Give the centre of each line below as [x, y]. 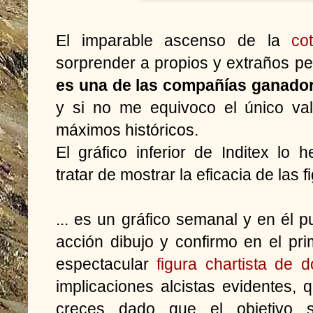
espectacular [107, 264]
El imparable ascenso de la [174, 40]
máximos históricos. [127, 130]
